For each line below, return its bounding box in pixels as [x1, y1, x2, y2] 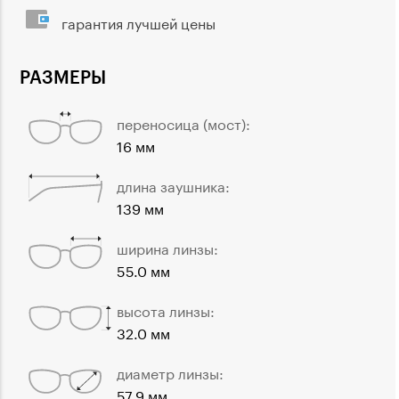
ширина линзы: [117, 235, 218, 258]
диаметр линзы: [117, 360, 224, 383]
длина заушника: [117, 173, 230, 196]
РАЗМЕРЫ [20, 66, 106, 88]
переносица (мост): [117, 110, 250, 134]
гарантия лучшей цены [61, 10, 216, 33]
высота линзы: [117, 297, 215, 321]
